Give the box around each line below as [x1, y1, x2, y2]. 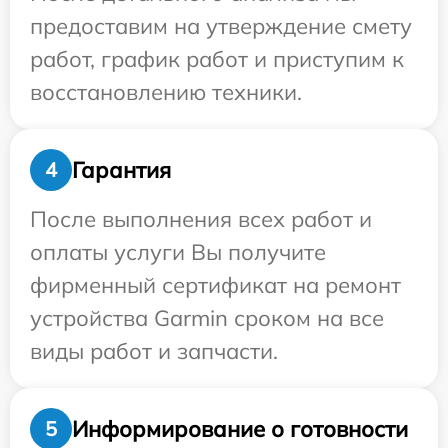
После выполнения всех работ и [30, 205, 372, 233]
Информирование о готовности [72, 414, 408, 443]
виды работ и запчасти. [30, 337, 278, 365]
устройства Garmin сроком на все [30, 304, 384, 332]
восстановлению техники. [30, 78, 302, 106]
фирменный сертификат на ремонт [30, 271, 401, 299]
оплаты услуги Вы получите [30, 238, 326, 266]
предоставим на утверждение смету [30, 12, 412, 40]
